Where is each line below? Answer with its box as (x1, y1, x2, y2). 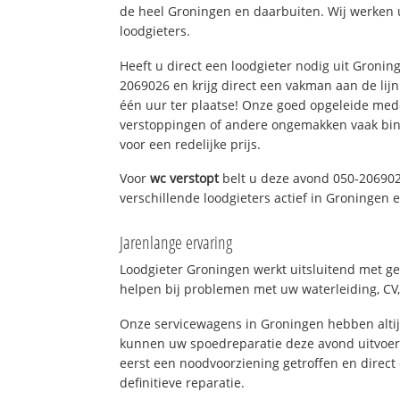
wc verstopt (150, 170, 220, 187)
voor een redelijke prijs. (120, 135, 262, 153)
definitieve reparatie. (120, 373, 246, 391)
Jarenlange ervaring (120, 230, 233, 255)
